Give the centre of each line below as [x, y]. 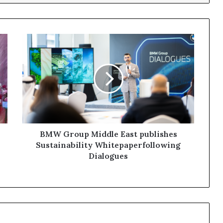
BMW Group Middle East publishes [108, 134]
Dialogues [108, 156]
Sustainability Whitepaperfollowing [108, 145]
